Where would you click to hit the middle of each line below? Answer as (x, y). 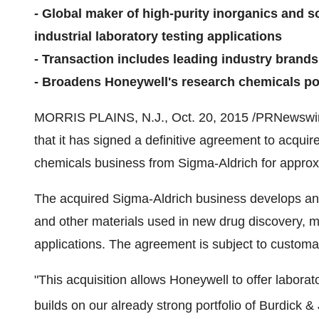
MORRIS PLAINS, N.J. (99, 117)
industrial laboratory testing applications (158, 36)
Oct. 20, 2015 (210, 117)
